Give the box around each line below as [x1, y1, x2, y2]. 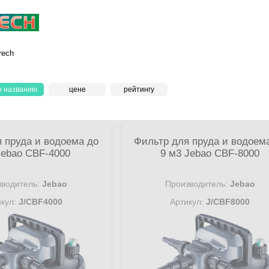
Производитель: [165, 179, 228, 189]
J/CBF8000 [204, 197, 250, 207]
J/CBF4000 [16, 197, 62, 207]
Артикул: [170, 197, 204, 207]
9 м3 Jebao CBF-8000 [160, 148, 260, 159]
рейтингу [124, 85, 154, 94]
